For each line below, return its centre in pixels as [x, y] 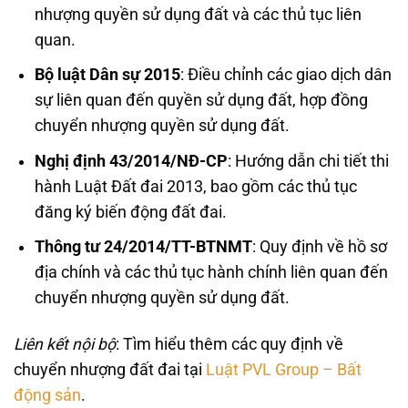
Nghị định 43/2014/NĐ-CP [131, 161]
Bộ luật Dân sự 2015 [107, 75]
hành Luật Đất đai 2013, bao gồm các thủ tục [195, 186]
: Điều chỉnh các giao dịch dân [286, 75]
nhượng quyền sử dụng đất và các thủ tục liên [198, 14]
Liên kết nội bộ [65, 345]
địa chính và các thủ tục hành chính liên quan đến [211, 273]
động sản [47, 396]
